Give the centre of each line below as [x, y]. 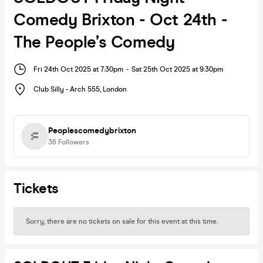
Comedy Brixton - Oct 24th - [121, 20]
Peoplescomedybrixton [92, 130]
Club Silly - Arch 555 [67, 90]
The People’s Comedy [94, 42]
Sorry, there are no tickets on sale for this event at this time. [122, 221]
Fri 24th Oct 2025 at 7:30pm [78, 69]
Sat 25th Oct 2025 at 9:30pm [177, 69]
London [115, 90]
